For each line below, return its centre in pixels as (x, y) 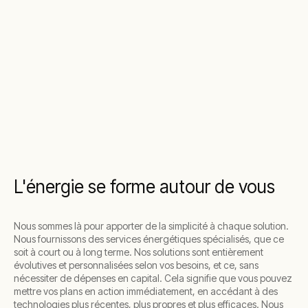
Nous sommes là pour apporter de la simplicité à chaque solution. (151, 226)
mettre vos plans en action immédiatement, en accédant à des (146, 291)
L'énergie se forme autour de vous (144, 187)
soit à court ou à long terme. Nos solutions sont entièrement (139, 252)
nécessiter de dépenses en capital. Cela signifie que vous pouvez (153, 278)
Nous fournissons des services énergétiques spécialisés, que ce (149, 239)
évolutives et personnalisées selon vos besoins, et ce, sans (136, 265)
